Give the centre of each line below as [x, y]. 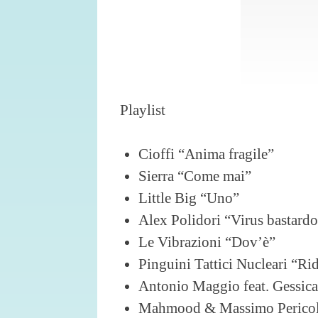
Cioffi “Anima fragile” [206, 154]
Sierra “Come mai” [195, 176]
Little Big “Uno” [189, 198]
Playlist [143, 109]
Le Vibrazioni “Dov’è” [207, 242]
